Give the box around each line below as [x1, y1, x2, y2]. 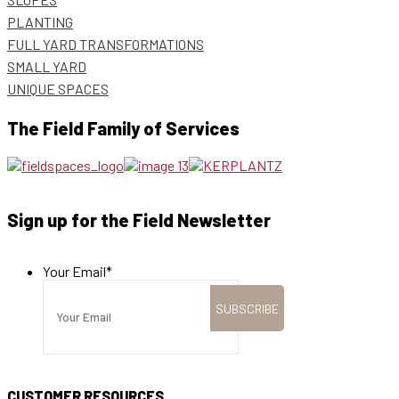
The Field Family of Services [7, 117, 240, 139]
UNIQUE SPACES [7, 79, 109, 97]
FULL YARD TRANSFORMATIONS [7, 35, 204, 53]
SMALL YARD [7, 57, 86, 75]
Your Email [43, 262, 106, 280]
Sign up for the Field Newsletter [7, 208, 271, 231]
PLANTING [7, 12, 73, 30]
